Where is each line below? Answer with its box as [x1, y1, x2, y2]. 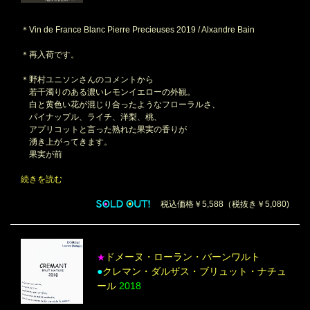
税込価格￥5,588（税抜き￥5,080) [152, 199, 289, 209]
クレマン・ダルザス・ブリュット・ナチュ [102, 265, 286, 277]
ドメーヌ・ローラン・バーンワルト [105, 250, 260, 262]
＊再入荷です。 [21, 49, 79, 60]
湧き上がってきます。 [21, 136, 112, 147]
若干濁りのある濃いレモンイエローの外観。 [21, 86, 195, 97]
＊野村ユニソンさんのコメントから [21, 74, 154, 84]
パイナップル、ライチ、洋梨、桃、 [21, 111, 162, 122]
